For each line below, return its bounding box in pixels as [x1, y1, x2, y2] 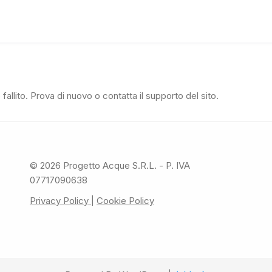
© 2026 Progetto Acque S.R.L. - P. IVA [30, 159, 190, 171]
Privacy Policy [30, 194, 91, 206]
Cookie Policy [97, 194, 154, 206]
